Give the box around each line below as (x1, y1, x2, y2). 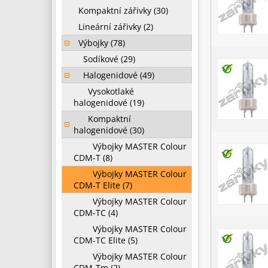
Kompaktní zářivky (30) (74, 5, 168, 16)
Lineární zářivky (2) (74, 21, 153, 32)
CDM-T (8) (74, 152, 112, 163)
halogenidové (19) (74, 97, 144, 108)
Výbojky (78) (74, 37, 125, 48)
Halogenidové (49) (74, 69, 154, 81)
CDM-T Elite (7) (74, 179, 132, 191)
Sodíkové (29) (74, 53, 135, 65)
